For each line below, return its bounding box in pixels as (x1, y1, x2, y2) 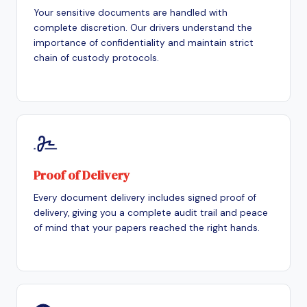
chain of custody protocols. (34, 51, 159, 64)
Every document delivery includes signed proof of (34, 191, 256, 204)
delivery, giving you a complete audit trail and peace (34, 206, 268, 219)
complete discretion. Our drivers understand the (34, 21, 252, 34)
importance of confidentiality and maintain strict (34, 36, 254, 49)
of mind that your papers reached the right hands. (34, 221, 260, 234)
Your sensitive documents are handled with (34, 6, 228, 19)
